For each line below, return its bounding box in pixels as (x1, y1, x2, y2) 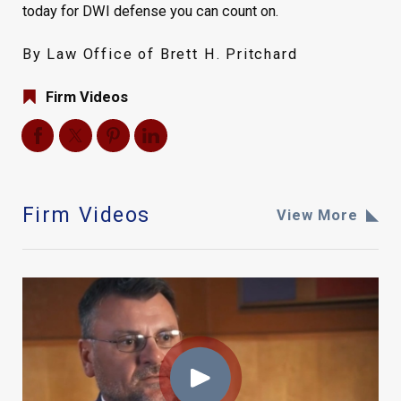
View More (276, 206, 359, 224)
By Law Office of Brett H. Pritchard (21, 45, 298, 63)
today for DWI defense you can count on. (21, 3, 278, 21)
